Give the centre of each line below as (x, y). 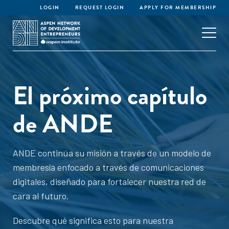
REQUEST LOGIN (99, 7)
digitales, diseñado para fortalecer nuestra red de (109, 181)
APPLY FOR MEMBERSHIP (178, 7)
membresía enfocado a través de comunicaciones (108, 167)
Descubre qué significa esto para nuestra (93, 220)
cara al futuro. (41, 196)
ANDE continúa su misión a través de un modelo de (112, 153)
